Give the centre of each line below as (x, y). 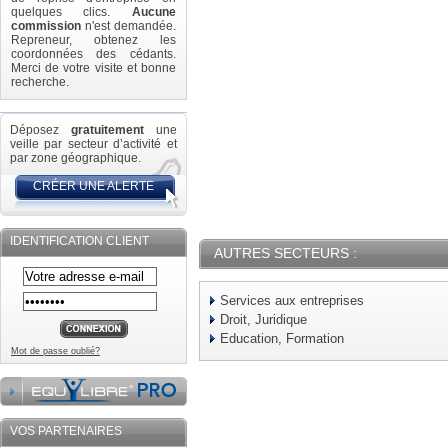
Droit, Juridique (263, 319)
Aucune (154, 12)
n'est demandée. (128, 26)
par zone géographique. (75, 158)
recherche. (40, 82)
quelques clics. (71, 12)
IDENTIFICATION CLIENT (79, 241)
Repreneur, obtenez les (93, 40)
